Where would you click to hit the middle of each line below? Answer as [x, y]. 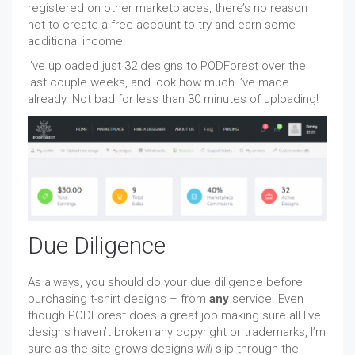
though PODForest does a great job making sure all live [174, 315]
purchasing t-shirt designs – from [118, 298]
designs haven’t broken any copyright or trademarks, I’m [177, 332]
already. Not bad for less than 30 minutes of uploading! [173, 99]
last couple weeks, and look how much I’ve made [158, 83]
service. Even [266, 298]
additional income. [77, 42]
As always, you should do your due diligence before [165, 282]
